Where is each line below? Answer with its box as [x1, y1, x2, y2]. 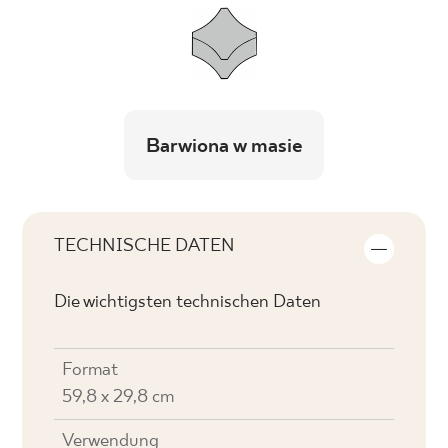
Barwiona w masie [145, 135, 303, 158]
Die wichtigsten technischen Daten [54, 292, 322, 313]
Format [62, 360, 119, 381]
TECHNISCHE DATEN [54, 236, 236, 257]
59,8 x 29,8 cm [62, 387, 175, 408]
